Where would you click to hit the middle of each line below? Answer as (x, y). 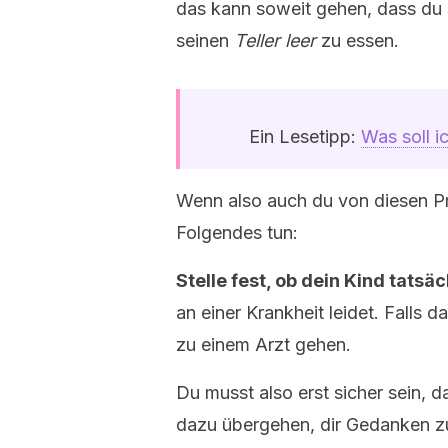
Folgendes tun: (237, 232)
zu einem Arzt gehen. (263, 344)
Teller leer (275, 40)
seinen (205, 40)
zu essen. (357, 40)
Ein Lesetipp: (304, 136)
